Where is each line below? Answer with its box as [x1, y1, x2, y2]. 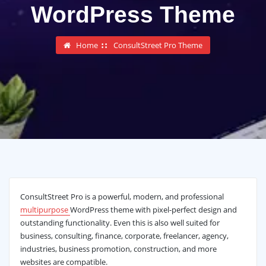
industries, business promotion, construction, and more [20, 243, 217, 254]
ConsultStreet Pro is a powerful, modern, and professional [20, 191, 224, 202]
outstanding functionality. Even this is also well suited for [20, 217, 220, 228]
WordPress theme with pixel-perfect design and [69, 204, 237, 215]
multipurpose [20, 204, 70, 215]
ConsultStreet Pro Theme [113, 40, 202, 51]
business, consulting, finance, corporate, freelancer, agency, [20, 230, 229, 241]
